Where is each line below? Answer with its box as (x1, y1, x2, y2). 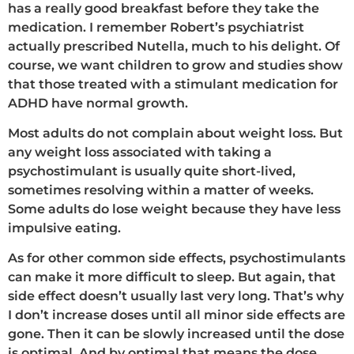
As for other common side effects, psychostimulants (8, 250, 345, 266)
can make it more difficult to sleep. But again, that (8, 269, 336, 285)
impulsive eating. (8, 220, 121, 235)
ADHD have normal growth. (8, 95, 188, 111)
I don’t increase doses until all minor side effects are (8, 307, 345, 323)
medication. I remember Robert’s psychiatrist (8, 19, 304, 35)
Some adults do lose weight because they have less (8, 201, 341, 217)
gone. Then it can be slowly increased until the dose (8, 326, 345, 342)
